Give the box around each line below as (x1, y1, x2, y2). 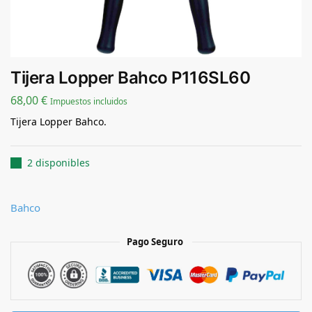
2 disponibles (27, 156, 90, 170)
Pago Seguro (127, 235, 185, 249)
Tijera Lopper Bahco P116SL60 (10, 68, 250, 88)
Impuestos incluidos (50, 95, 127, 107)
